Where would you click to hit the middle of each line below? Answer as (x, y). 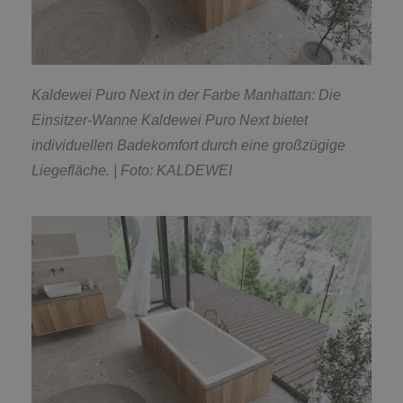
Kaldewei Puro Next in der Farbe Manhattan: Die (186, 95)
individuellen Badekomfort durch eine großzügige (188, 146)
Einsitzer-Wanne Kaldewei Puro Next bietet (170, 121)
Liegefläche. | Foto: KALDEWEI (134, 171)
